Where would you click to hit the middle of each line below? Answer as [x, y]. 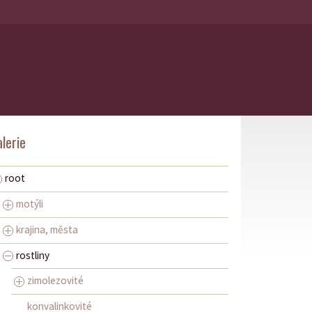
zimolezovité [55, 281]
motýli [30, 203]
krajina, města [47, 229]
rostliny [33, 255]
